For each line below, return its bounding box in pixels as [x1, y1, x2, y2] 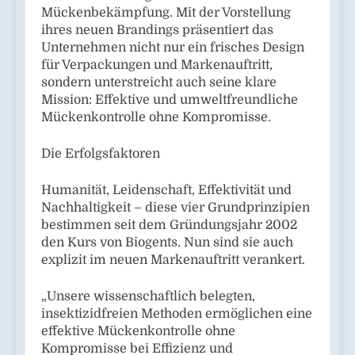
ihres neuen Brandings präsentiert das [41, 23, 273, 38]
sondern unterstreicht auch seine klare [41, 75, 277, 90]
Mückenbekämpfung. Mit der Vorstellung [41, 6, 291, 21]
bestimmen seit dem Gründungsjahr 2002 [41, 218, 297, 233]
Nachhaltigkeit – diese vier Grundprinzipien [41, 200, 310, 216]
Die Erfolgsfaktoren [41, 147, 160, 162]
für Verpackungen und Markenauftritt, [41, 58, 273, 73]
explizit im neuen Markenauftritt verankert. [41, 253, 305, 268]
